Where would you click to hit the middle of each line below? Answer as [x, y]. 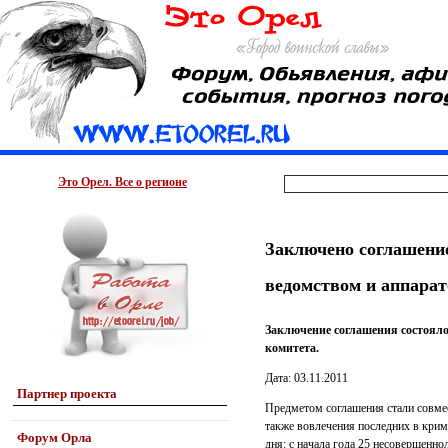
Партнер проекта [67, 393]
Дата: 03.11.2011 [306, 378]
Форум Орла [54, 437]
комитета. [292, 348]
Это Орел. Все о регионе [122, 182]
